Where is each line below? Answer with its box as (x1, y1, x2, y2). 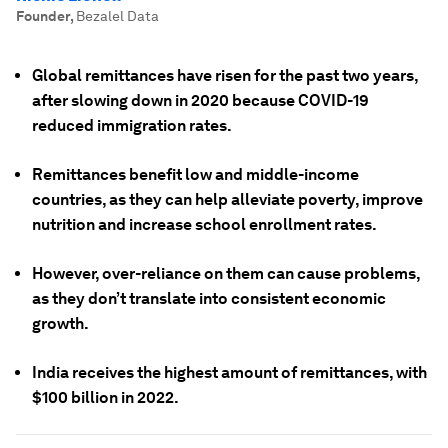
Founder (16, 8, 70, 24)
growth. (32, 314, 89, 333)
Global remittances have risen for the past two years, (32, 66, 418, 85)
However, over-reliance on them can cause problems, (32, 264, 420, 283)
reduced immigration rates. (32, 116, 232, 135)
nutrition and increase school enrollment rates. (32, 215, 377, 234)
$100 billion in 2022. (32, 388, 179, 407)
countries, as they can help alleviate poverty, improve (32, 190, 423, 209)
